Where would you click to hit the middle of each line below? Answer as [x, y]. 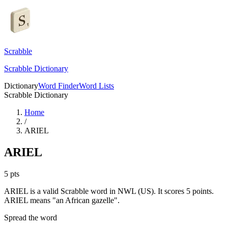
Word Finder [59, 86]
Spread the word [31, 217]
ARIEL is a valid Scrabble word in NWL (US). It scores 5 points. [109, 191]
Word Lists [96, 86]
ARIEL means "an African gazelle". [62, 200]
